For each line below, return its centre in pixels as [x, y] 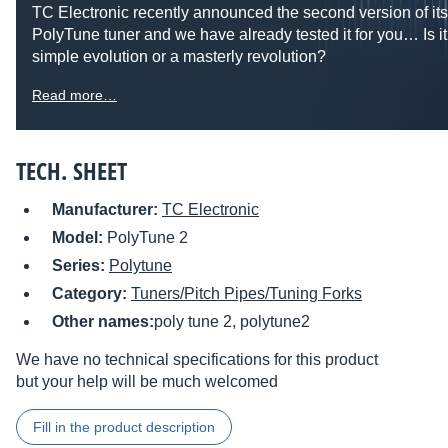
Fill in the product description [124, 427]
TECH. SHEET [71, 171]
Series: [80, 266]
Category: [91, 294]
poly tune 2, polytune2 [232, 322]
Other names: [103, 322]
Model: [79, 238]
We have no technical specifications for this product [197, 360]
